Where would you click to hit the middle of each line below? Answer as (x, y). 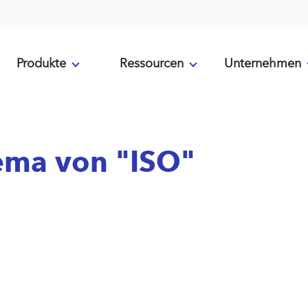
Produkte (41, 63)
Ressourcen (152, 63)
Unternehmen (262, 63)
